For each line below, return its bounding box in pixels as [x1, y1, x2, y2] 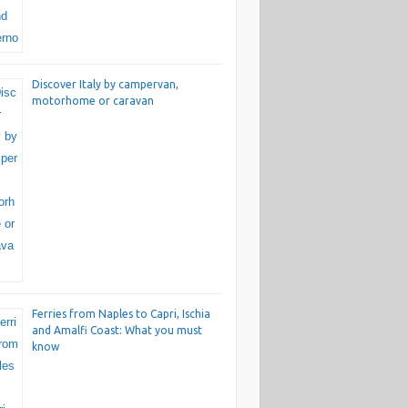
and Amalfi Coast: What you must [31, 324, 202, 337]
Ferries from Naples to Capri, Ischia [31, 308, 210, 321]
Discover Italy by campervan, [31, 78, 178, 91]
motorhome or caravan [31, 95, 154, 107]
